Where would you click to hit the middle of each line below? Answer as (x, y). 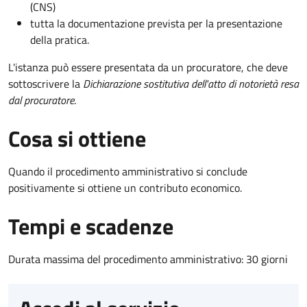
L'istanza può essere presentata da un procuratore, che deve (148, 67)
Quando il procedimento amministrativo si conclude (128, 171)
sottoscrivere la (46, 83)
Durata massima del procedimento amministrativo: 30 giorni (148, 259)
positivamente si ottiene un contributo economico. (125, 187)
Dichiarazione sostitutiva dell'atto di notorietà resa (191, 83)
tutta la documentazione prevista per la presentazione (156, 23)
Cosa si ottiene (77, 138)
